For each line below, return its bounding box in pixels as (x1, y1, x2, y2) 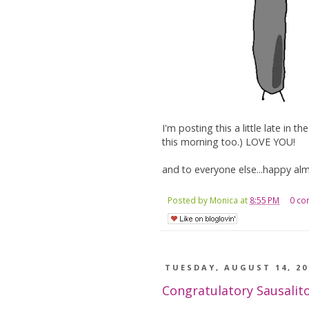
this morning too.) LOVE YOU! (162, 135, 295, 149)
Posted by (168, 195, 210, 206)
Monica (210, 195, 238, 206)
